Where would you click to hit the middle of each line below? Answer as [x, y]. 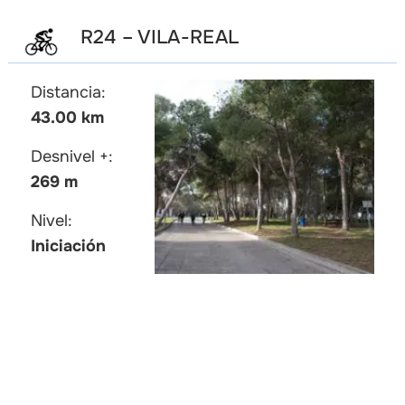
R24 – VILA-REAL [160, 38]
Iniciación [68, 246]
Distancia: [68, 93]
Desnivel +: [71, 157]
